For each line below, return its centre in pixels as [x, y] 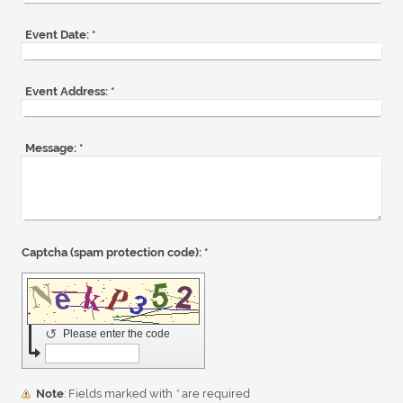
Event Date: [57, 34]
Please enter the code [118, 333]
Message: [51, 148]
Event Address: [67, 91]
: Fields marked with [122, 393]
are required [215, 393]
